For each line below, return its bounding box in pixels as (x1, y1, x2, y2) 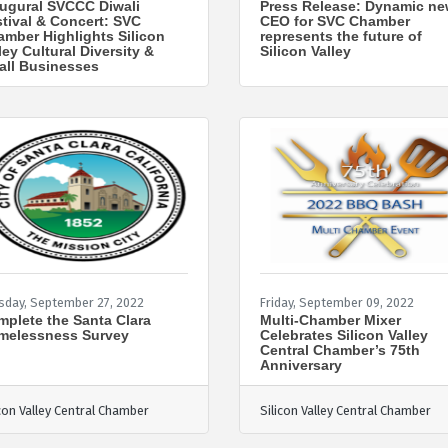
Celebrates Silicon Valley (260, 326, 428, 343)
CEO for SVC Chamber (260, 12, 410, 29)
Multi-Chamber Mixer (260, 311, 401, 328)
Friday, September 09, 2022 (260, 294, 414, 310)
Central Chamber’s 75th (260, 341, 420, 358)
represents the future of (260, 27, 422, 44)
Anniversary (260, 356, 342, 373)
